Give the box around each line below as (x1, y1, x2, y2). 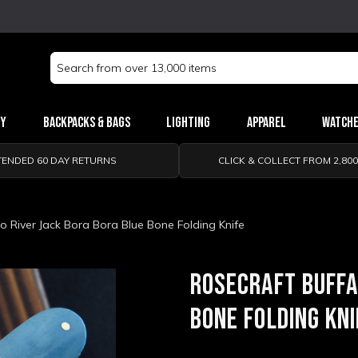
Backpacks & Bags (42, 114, 130, 131)
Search (50, 53, 86, 67)
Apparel (246, 114, 286, 131)
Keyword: (50, 70, 98, 84)
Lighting (166, 114, 211, 131)
